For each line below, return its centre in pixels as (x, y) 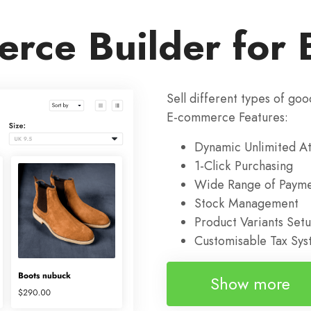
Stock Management (246, 204)
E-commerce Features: (227, 118)
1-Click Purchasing (244, 166)
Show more (250, 283)
